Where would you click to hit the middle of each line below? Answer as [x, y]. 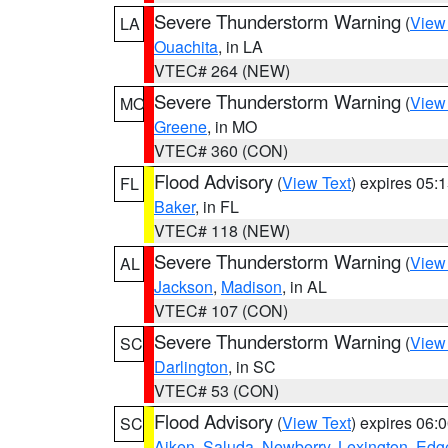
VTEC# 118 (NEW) [222, 230]
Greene [180, 126]
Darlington [191, 366]
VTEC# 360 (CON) [221, 150]
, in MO [232, 126]
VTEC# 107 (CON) [221, 310]
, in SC [252, 366]
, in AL [304, 286]
